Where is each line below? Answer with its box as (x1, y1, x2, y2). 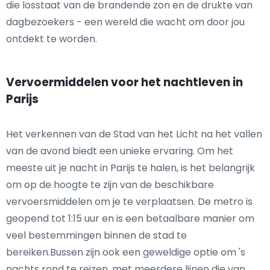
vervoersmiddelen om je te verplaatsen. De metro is (6, 195, 253, 209)
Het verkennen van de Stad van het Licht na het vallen (6, 127, 262, 141)
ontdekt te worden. (6, 32, 97, 46)
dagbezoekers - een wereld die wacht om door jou (6, 15, 245, 29)
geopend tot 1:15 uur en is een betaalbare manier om (6, 212, 254, 225)
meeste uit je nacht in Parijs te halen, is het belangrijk (6, 161, 255, 175)
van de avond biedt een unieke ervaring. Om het (6, 144, 233, 158)
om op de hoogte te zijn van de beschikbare (6, 178, 214, 192)
